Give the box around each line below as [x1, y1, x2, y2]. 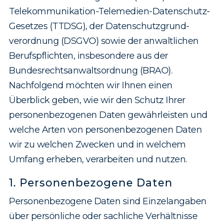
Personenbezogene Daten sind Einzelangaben [9, 196, 207, 207]
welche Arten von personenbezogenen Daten [9, 124, 202, 136]
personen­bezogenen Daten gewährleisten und [9, 110, 208, 121]
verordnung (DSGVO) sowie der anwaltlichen [9, 36, 199, 47]
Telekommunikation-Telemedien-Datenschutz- [9, 6, 210, 17]
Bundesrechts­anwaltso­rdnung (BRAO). [9, 65, 172, 76]
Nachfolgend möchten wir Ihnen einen [9, 80, 173, 91]
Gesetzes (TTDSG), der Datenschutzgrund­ [9, 21, 189, 32]
